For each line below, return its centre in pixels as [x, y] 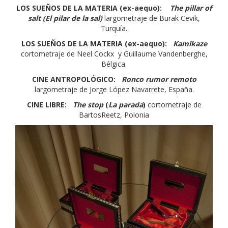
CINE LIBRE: [47, 105]
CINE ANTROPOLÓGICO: [74, 79]
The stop [88, 105]
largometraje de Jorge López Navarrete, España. [114, 90]
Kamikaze [190, 44]
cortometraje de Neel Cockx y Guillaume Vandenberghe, [114, 54]
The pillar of [191, 8]
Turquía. [114, 28]
